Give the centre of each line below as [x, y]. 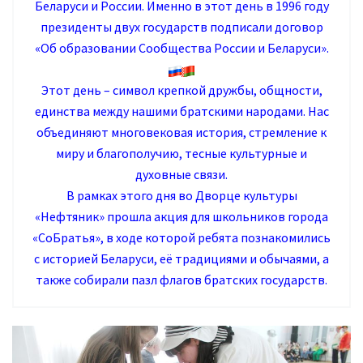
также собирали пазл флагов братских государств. [181, 280]
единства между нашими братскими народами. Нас [181, 111]
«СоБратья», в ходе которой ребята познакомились [181, 238]
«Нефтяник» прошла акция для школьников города [181, 217]
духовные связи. [181, 175]
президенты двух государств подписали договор [181, 27]
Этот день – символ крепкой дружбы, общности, [181, 90]
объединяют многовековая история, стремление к [181, 132]
